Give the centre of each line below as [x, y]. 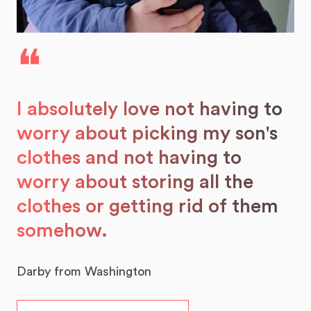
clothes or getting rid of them [148, 207]
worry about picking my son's [147, 134]
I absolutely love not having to [150, 109]
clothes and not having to [129, 158]
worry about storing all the [135, 182]
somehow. [62, 231]
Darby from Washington [84, 272]
